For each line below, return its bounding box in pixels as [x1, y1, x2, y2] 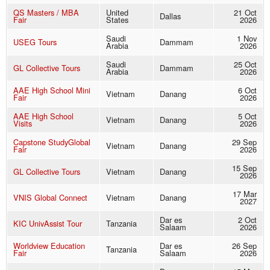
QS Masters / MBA [13, 7, 79, 19]
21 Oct [234, 7, 257, 19]
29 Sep [232, 136, 257, 148]
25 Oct [234, 58, 257, 71]
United [106, 7, 128, 19]
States [106, 14, 128, 26]
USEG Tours [13, 36, 57, 48]
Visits [13, 118, 32, 130]
